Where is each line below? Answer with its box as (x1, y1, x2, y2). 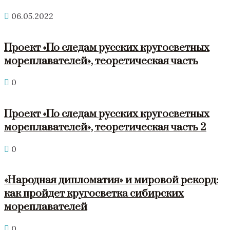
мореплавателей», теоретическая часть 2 (4, 121, 206, 135)
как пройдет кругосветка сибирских (4, 187, 184, 201)
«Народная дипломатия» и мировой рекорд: (4, 174, 218, 187)
